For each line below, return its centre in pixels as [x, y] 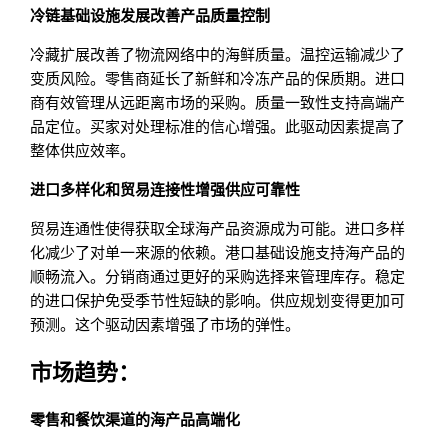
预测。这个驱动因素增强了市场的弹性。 [165, 324]
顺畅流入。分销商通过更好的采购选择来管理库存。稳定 [218, 276]
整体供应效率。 [83, 150]
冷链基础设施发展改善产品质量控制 [150, 15]
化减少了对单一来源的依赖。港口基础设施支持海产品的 [218, 252]
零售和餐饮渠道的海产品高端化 [135, 420]
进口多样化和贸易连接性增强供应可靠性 [165, 189]
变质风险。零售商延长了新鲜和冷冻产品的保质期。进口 [218, 78]
